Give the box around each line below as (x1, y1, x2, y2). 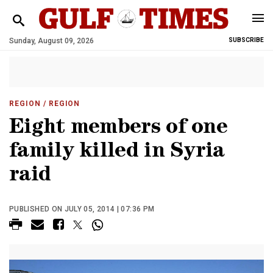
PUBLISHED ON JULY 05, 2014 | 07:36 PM (9, 205, 155, 213)
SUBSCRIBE (229, 37, 264, 43)
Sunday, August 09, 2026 (9, 37, 94, 45)
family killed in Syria (9, 142, 225, 163)
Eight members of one (9, 118, 227, 140)
